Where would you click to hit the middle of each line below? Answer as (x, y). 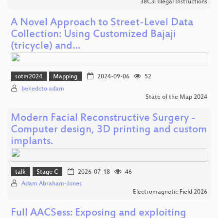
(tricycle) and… (45, 47)
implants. (32, 142)
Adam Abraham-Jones (52, 184)
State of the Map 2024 (176, 97)
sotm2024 (29, 77)
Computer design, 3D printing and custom (109, 130)
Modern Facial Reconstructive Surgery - (103, 118)
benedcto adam (43, 89)
